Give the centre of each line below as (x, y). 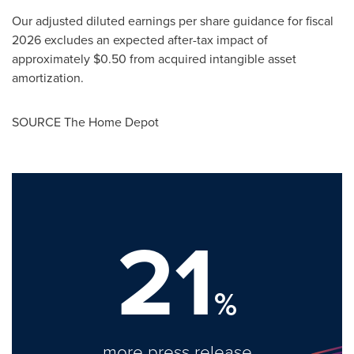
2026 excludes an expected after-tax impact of (140, 40)
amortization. (48, 78)
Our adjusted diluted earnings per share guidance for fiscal (173, 21)
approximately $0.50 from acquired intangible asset (154, 59)
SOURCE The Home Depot (85, 122)
